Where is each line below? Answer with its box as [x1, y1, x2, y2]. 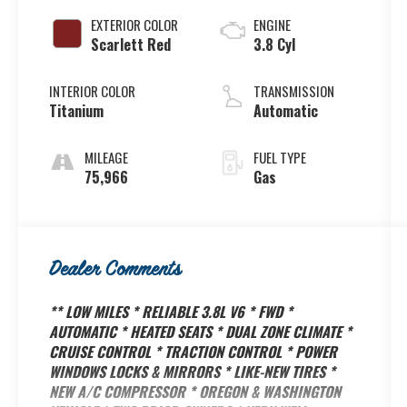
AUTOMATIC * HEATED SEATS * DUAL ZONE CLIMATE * [49, 321, 352, 343]
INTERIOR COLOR [49, 80, 136, 101]
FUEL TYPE [253, 146, 306, 167]
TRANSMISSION [253, 80, 334, 101]
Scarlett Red [91, 33, 172, 55]
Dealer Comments [49, 256, 182, 286]
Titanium [49, 99, 104, 122]
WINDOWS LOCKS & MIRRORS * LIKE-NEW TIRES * [49, 361, 336, 383]
